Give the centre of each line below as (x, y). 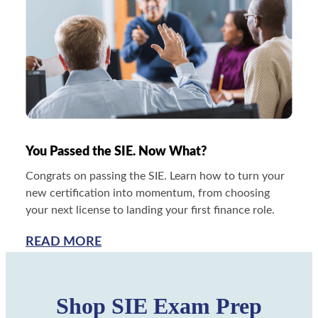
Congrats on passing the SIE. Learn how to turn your (155, 176)
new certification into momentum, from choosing (147, 193)
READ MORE (63, 242)
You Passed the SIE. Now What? (116, 152)
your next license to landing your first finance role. (150, 210)
